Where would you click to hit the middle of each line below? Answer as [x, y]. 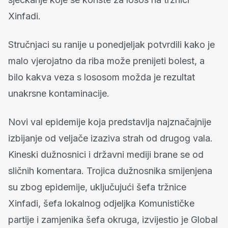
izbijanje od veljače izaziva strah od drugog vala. [110, 138]
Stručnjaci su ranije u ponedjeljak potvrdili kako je [111, 44]
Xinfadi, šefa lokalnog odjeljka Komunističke [101, 203]
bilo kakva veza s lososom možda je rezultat [102, 77]
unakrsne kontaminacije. [59, 93]
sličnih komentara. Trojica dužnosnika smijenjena [110, 170]
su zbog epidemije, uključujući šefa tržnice [97, 187]
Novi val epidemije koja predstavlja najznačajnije [110, 122]
